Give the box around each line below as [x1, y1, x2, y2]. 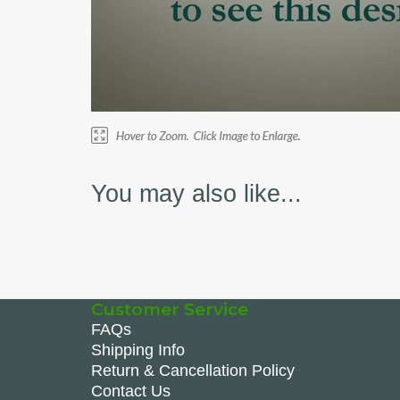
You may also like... [91, 180, 302, 207]
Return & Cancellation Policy [91, 362, 295, 379]
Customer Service [91, 299, 248, 320]
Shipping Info [91, 341, 185, 359]
